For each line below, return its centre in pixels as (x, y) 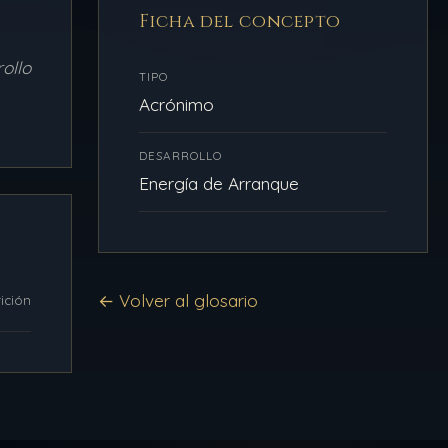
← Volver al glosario (178, 300)
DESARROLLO (181, 155)
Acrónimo (176, 104)
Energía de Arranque (219, 183)
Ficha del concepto (240, 21)
